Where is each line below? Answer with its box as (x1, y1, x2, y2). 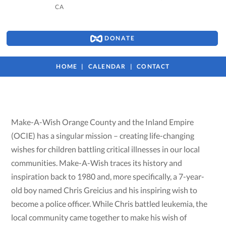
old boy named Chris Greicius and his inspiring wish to (11, 185, 198, 195)
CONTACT (137, 63, 170, 71)
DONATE (102, 34, 135, 42)
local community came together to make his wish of (11, 212, 187, 222)
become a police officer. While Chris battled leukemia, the (11, 199, 208, 209)
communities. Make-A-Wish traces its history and (11, 158, 183, 168)
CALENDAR (88, 63, 126, 71)
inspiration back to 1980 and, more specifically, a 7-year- (11, 172, 205, 182)
